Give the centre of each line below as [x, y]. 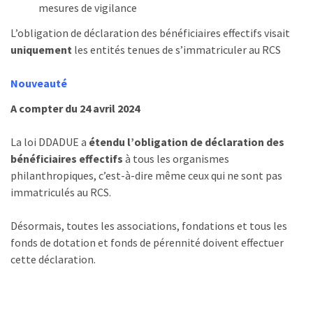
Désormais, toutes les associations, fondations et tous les [149, 225]
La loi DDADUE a [50, 141]
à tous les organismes [176, 158]
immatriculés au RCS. [61, 192]
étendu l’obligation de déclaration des [187, 141]
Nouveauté [39, 83]
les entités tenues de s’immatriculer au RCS [176, 49]
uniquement [41, 49]
